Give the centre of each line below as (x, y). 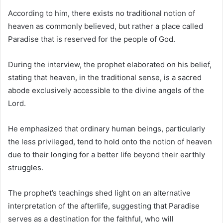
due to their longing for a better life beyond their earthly (107, 154)
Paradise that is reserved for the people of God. (92, 39)
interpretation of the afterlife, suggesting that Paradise (104, 206)
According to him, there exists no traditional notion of (102, 13)
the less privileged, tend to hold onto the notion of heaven (110, 141)
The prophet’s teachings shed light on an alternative (99, 193)
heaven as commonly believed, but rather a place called (106, 26)
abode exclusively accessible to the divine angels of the (106, 90)
